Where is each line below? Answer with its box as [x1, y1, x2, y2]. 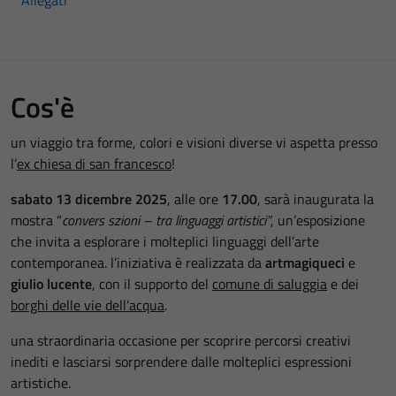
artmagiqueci [265, 251, 345, 273]
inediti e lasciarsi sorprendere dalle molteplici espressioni [11, 350, 352, 372]
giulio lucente [11, 272, 92, 294]
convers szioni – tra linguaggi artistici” [62, 209, 270, 231]
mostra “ [11, 209, 62, 231]
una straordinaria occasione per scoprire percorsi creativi [11, 329, 351, 351]
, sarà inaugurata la [257, 187, 374, 209]
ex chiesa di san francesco [17, 152, 171, 174]
